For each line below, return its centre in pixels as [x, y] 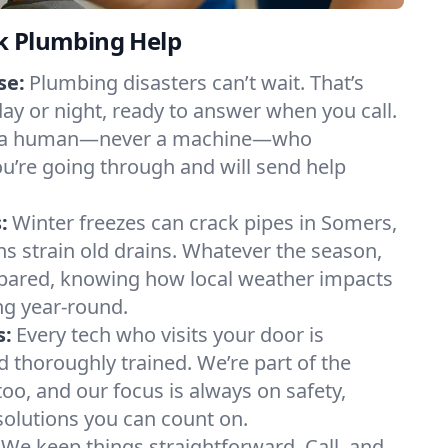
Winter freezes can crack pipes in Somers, [204, 222]
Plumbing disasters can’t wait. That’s [196, 82]
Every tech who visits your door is [170, 334]
